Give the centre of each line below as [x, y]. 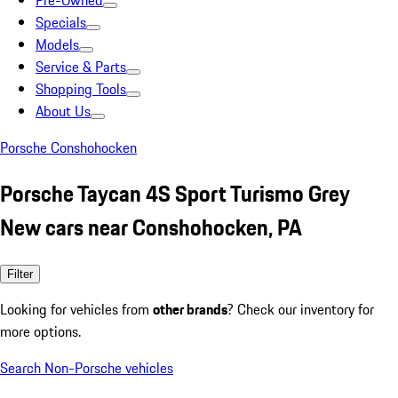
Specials [61, 22]
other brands [190, 309]
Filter [20, 274]
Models [57, 44]
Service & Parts [81, 67]
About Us [63, 111]
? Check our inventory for [301, 309]
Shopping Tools [81, 89]
